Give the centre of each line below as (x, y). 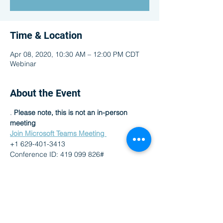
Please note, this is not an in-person (72, 112)
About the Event (45, 93)
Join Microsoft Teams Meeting (58, 133)
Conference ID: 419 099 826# (58, 154)
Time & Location (46, 35)
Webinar (23, 64)
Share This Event (47, 184)
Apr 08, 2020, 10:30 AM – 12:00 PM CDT (75, 54)
